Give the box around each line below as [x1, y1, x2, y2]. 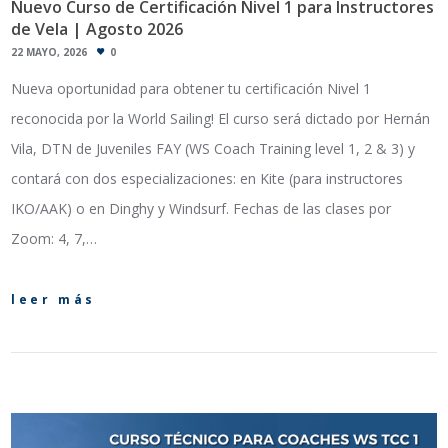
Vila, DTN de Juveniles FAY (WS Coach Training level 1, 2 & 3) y [11, 139, 416, 159]
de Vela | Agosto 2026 [11, 17, 184, 40]
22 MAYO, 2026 [11, 45, 88, 60]
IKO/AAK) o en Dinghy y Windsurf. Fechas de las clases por [11, 199, 392, 219]
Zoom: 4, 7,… [11, 229, 98, 249]
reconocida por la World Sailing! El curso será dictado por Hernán [11, 109, 431, 129]
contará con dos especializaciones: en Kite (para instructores [11, 169, 404, 189]
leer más [11, 291, 97, 309]
